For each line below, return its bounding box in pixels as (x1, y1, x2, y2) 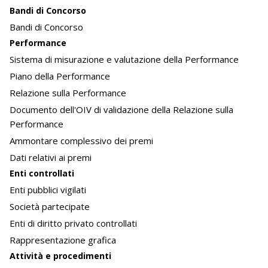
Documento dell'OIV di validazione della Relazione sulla (10, 103, 233, 116)
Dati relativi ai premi (10, 151, 92, 164)
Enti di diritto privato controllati (10, 217, 137, 230)
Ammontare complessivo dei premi (10, 135, 153, 147)
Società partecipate (10, 200, 90, 213)
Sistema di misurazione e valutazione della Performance (10, 53, 239, 66)
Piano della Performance (10, 70, 110, 83)
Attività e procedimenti (10, 250, 111, 262)
